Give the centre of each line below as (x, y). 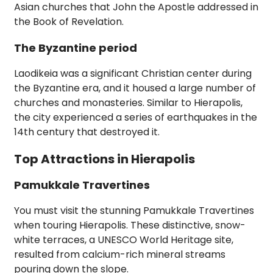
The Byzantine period (76, 48)
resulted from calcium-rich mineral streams (120, 255)
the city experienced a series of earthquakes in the (136, 118)
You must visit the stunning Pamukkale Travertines (134, 211)
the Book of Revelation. (69, 22)
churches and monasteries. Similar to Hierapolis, (128, 103)
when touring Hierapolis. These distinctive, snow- (130, 225)
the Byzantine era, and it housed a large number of (135, 88)
